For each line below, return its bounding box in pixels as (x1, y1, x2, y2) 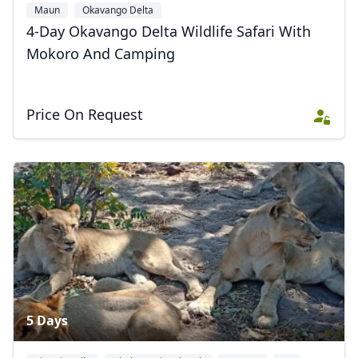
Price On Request (26, 105, 143, 124)
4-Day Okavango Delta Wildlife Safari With (26, 22, 311, 41)
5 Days (26, 312, 68, 329)
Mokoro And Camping (26, 44, 175, 63)
